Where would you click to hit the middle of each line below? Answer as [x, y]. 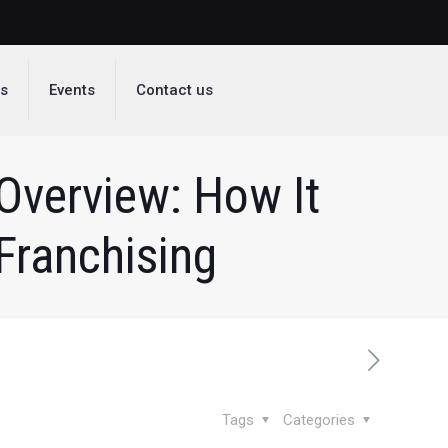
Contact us [175, 90]
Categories [321, 420]
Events [72, 90]
